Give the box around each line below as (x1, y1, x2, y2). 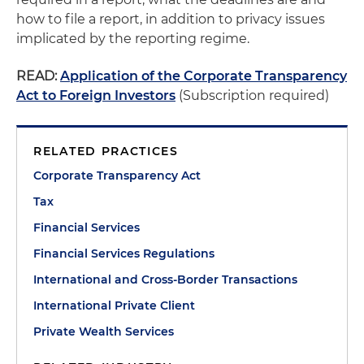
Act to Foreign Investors (16, 88, 175, 103)
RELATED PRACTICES (33, 144, 179, 158)
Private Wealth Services (33, 324, 174, 339)
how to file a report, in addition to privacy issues (16, 11, 325, 27)
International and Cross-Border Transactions (33, 272, 297, 287)
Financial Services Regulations (33, 246, 214, 261)
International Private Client (33, 298, 195, 313)
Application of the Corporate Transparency (60, 68, 347, 84)
